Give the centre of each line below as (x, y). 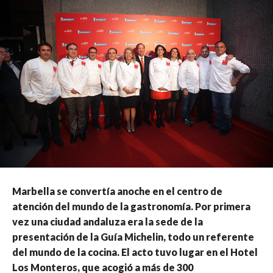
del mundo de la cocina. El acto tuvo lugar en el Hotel (135, 252)
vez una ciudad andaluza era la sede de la (108, 222)
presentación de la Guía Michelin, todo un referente (133, 237)
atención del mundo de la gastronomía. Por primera (131, 207)
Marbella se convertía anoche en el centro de (117, 191)
